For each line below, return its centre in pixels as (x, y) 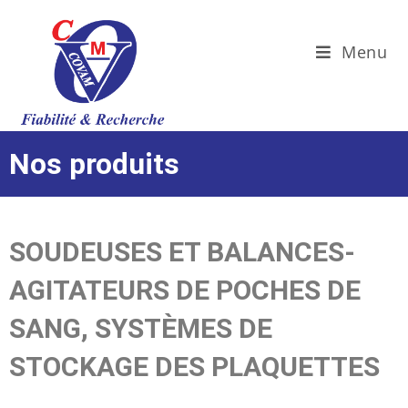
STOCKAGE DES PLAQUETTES (194, 367)
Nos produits (94, 164)
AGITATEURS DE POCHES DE (185, 290)
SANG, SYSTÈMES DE (141, 328)
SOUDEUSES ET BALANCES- (182, 252)
